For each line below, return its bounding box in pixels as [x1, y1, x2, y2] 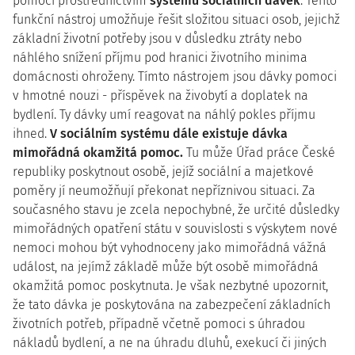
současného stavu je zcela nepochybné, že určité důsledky [13, 202, 339, 217]
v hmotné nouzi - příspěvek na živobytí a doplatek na [13, 88, 308, 103]
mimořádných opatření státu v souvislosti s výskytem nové [13, 221, 338, 236]
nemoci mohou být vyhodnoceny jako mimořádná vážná [13, 240, 326, 255]
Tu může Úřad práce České [183, 145, 335, 160]
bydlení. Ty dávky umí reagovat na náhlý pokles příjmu [13, 107, 315, 122]
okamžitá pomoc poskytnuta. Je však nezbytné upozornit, [13, 278, 328, 293]
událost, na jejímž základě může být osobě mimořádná [13, 259, 319, 274]
